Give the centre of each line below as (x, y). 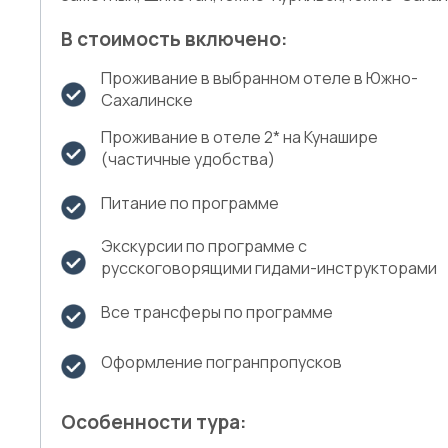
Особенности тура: (153, 422)
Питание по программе (190, 202)
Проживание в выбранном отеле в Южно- (259, 78)
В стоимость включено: (174, 39)
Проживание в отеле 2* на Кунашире (239, 137)
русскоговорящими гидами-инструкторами (269, 268)
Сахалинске (147, 100)
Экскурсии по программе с (204, 246)
